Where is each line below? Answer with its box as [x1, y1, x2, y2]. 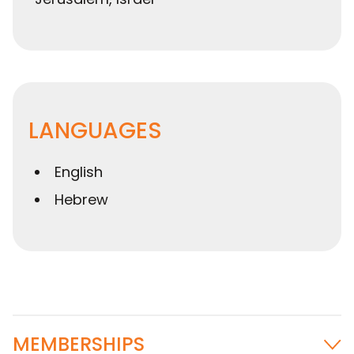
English [55, 161, 103, 182]
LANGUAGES [28, 115, 162, 146]
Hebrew [55, 189, 108, 209]
